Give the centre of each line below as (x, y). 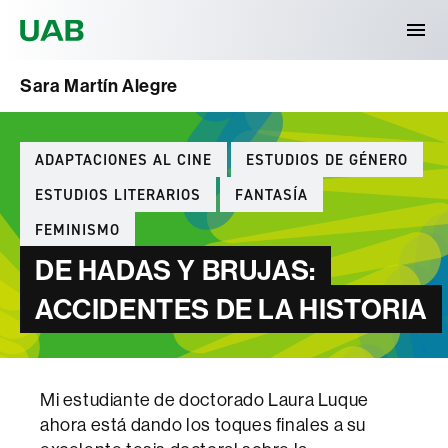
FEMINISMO (77, 229)
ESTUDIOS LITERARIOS (118, 194)
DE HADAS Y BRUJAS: (175, 269)
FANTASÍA (271, 194)
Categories (65, 151)
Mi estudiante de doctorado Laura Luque (204, 400)
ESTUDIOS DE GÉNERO (326, 159)
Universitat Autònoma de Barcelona (235, 15)
